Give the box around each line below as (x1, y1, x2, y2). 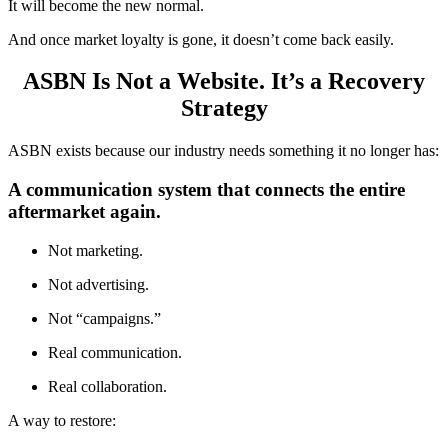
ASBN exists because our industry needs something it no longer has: (8, 142, 439, 160)
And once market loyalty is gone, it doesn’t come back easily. (8, 30, 394, 48)
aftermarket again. (8, 201, 161, 223)
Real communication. (48, 343, 182, 361)
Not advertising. (48, 275, 149, 293)
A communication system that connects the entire (8, 179, 405, 201)
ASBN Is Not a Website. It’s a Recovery (23, 68, 425, 95)
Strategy (180, 95, 268, 122)
